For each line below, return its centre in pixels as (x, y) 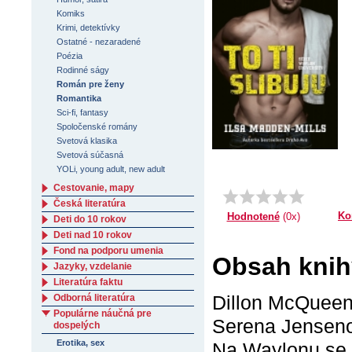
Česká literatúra (90, 203)
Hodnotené (253, 217)
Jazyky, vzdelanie (93, 266)
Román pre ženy (91, 84)
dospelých (77, 325)
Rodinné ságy (83, 70)
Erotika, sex (81, 343)
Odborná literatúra (94, 298)
